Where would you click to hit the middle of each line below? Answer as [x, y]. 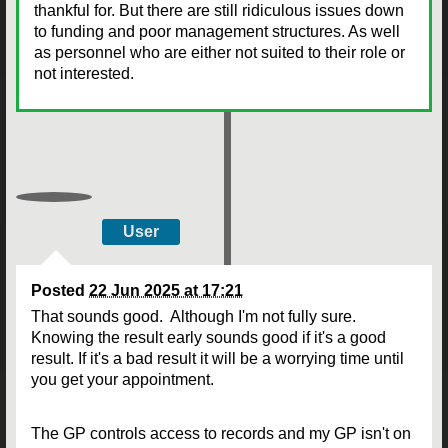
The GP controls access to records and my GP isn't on [221, 433]
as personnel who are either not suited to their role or [219, 52]
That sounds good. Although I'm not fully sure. [195, 316]
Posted [60, 290]
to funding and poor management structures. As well [217, 31]
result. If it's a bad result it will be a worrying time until [217, 358]
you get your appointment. [122, 379]
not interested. [86, 73]
